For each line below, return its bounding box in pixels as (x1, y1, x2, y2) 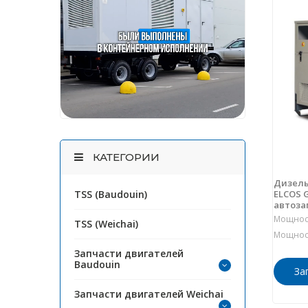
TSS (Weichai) (74, 217, 138, 231)
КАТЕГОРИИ (90, 151, 159, 164)
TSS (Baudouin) (74, 188, 147, 201)
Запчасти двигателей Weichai (74, 287, 223, 301)
